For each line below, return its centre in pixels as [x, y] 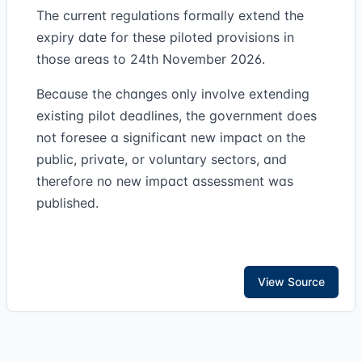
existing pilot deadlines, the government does [177, 116]
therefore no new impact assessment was [165, 181]
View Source [291, 282]
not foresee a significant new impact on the [171, 137]
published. [67, 203]
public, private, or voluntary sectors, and [162, 159]
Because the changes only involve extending [173, 94]
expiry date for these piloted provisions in [165, 37]
